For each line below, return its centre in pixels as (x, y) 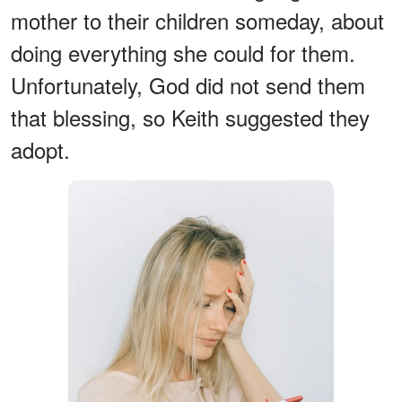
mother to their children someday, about (197, 20)
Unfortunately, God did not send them (188, 84)
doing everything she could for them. (183, 52)
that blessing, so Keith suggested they (190, 117)
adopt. (40, 149)
